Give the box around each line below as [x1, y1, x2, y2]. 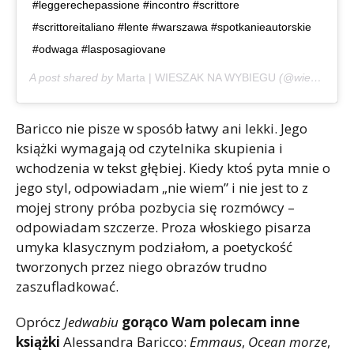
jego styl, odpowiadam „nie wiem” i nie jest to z [16, 178, 308, 197]
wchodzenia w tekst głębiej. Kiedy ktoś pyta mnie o [16, 158, 330, 177]
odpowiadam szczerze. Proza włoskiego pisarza [16, 217, 311, 236]
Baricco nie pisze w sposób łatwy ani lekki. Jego [16, 119, 307, 137]
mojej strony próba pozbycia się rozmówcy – [16, 198, 295, 217]
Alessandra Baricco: [60, 332, 190, 351]
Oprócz [16, 312, 64, 331]
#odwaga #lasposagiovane [32, 42, 166, 55]
